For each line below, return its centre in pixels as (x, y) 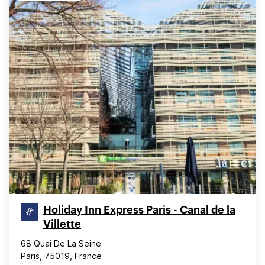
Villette (62, 224)
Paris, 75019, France (61, 256)
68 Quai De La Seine (61, 243)
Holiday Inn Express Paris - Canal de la (139, 210)
